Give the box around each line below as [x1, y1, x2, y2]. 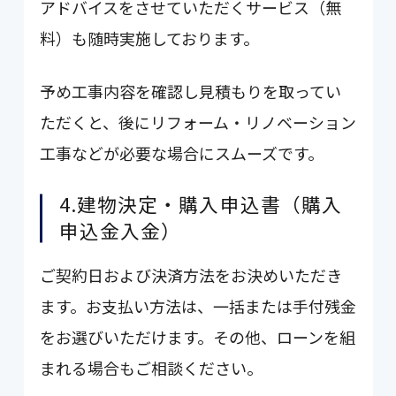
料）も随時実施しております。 [40, 26, 260, 49]
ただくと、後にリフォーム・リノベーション [40, 110, 357, 134]
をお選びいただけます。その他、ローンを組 [40, 325, 356, 349]
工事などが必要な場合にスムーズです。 [40, 141, 324, 165]
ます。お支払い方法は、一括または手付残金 [40, 294, 357, 318]
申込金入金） [58, 217, 182, 245]
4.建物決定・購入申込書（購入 [58, 190, 343, 218]
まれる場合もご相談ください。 [40, 356, 263, 380]
